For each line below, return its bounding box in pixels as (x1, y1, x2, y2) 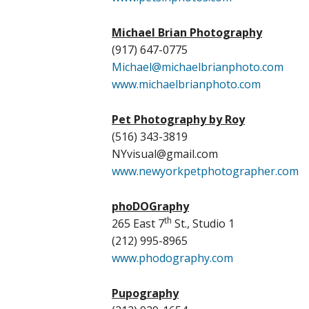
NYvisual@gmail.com (112, 146, 218, 161)
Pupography (112, 286, 179, 301)
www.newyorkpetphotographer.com (112, 163, 299, 179)
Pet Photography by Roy (112, 112, 245, 127)
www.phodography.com (112, 250, 233, 266)
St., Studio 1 (172, 216, 235, 231)
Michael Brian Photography (112, 25, 262, 40)
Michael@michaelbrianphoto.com (112, 59, 283, 74)
